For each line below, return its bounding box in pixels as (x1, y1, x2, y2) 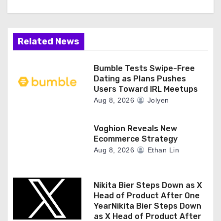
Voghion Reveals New (93, 123, 177, 133)
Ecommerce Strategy (93, 134, 178, 144)
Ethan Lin (145, 146, 180, 154)
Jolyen (145, 96, 169, 104)
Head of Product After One (93, 190, 200, 200)
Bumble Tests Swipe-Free (93, 63, 195, 73)
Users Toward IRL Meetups (93, 84, 198, 94)
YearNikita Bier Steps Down (93, 201, 201, 211)
